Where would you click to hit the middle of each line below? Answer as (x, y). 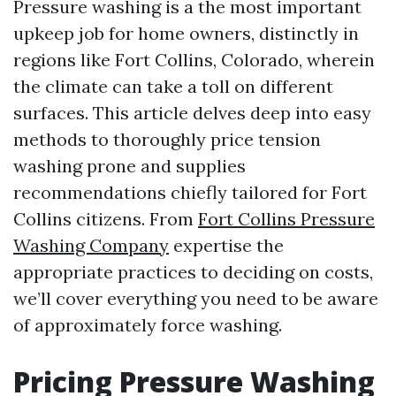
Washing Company (91, 245)
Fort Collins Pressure (286, 219)
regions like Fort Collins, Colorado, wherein (194, 60)
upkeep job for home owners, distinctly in (186, 33)
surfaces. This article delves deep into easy (192, 113)
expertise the (226, 245)
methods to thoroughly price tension (167, 139)
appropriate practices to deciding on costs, (193, 272)
